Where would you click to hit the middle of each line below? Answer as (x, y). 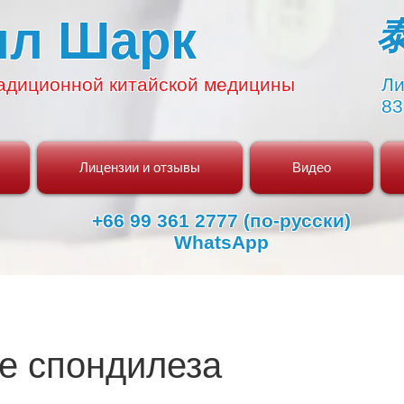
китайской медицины (202, 84)
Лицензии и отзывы (140, 167)
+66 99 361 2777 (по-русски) (221, 220)
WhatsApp (221, 242)
